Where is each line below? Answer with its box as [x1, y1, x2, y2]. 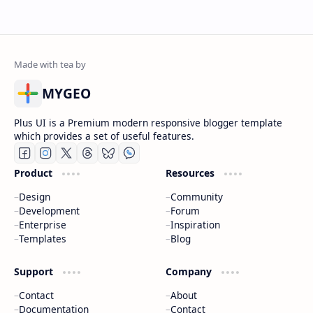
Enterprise [19, 218, 66, 231]
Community [170, 190, 223, 203]
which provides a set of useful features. [14, 129, 194, 143]
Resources [165, 166, 217, 180]
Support [14, 265, 56, 278]
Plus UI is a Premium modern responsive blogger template [14, 116, 282, 129]
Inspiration [170, 218, 220, 231]
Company [165, 265, 214, 278]
